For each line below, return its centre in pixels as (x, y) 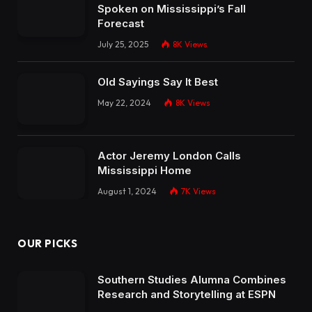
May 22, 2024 (124, 102)
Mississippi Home (145, 171)
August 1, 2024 (127, 192)
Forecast (121, 23)
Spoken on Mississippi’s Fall (172, 8)
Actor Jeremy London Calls (169, 156)
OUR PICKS (48, 244)
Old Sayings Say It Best (158, 81)
